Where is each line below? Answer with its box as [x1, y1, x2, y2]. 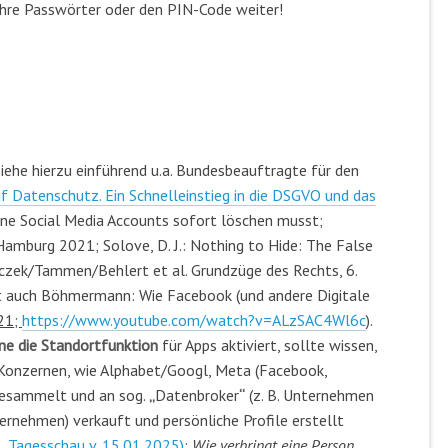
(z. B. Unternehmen [245, 384, 374, 405]
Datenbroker [155, 384, 239, 405]
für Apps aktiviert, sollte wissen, [158, 334, 377, 355]
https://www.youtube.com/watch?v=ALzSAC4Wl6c [22, 309, 366, 330]
